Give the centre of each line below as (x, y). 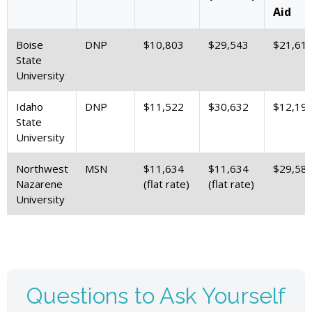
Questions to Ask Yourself (156, 296)
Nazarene (39, 184)
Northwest (42, 168)
